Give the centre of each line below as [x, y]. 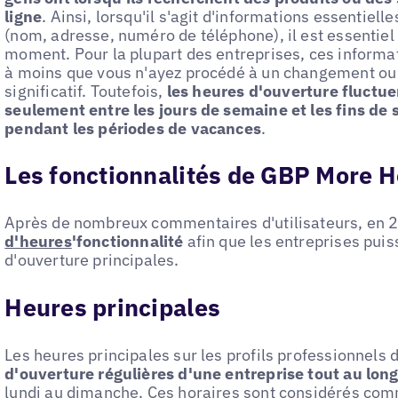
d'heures [38, 242]
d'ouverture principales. [92, 260]
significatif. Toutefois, [86, 91]
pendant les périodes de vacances [133, 128]
